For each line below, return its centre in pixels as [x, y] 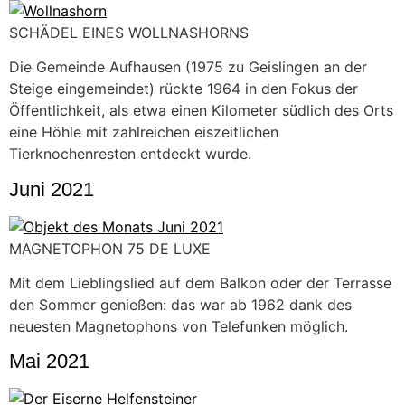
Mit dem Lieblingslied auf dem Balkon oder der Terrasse [200, 283]
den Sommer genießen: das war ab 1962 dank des [180, 305]
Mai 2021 [49, 362]
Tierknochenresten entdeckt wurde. [130, 154]
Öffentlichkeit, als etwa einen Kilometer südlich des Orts [201, 111]
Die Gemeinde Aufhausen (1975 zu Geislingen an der [188, 67]
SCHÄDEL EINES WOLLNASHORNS [129, 32]
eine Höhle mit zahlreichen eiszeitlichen [144, 132]
